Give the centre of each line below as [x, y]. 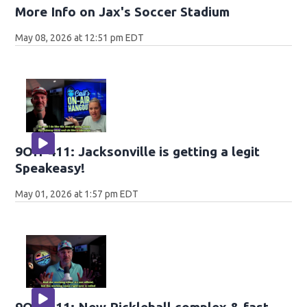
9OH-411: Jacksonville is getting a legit [138, 151]
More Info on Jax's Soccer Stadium [123, 11]
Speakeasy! [50, 168]
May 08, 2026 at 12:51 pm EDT [80, 37]
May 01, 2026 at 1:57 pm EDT [77, 194]
